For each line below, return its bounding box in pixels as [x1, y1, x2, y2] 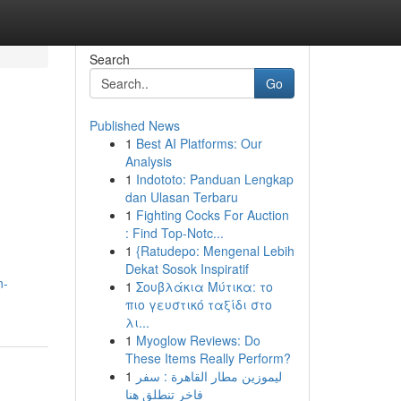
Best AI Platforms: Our [135, 134, 262, 152]
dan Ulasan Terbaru [124, 188, 238, 206]
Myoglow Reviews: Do [135, 331, 260, 349]
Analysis [124, 152, 172, 170]
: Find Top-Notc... [124, 224, 224, 242]
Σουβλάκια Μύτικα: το [135, 277, 273, 295]
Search [89, 50, 130, 68]
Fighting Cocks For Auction [135, 206, 289, 224]
